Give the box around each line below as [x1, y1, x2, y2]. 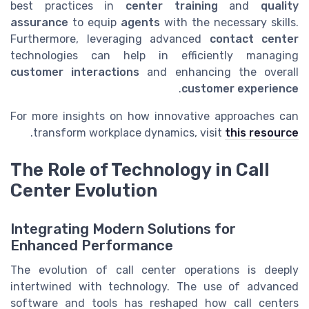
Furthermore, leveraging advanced [10, 32, 210, 46]
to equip [68, 15, 121, 29]
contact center [209, 32, 299, 46]
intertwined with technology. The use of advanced [10, 280, 299, 294]
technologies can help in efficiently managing [10, 48, 299, 62]
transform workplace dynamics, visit [33, 126, 225, 139]
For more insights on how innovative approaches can [10, 109, 299, 123]
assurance [10, 15, 68, 29]
